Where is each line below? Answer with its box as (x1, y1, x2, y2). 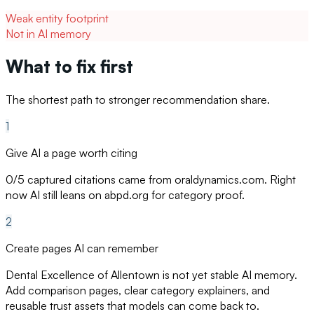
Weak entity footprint (6, 11, 109, 26)
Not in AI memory (6, 27, 91, 41)
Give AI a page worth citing (6, 145, 137, 160)
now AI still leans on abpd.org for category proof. (6, 187, 245, 202)
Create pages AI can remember (6, 240, 158, 255)
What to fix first (6, 56, 133, 78)
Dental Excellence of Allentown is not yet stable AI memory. (6, 267, 297, 282)
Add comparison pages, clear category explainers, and (6, 282, 270, 297)
